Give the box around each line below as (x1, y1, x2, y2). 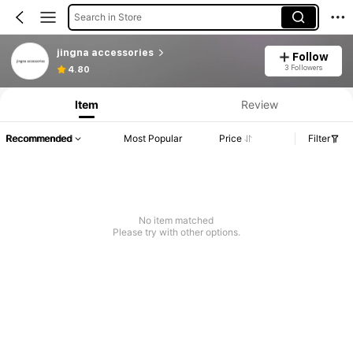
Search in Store (73, 10, 142, 23)
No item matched (139, 214, 214, 227)
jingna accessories (56, 46, 154, 58)
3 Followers (284, 62, 322, 72)
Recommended (6, 132, 72, 145)
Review (240, 97, 278, 111)
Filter (308, 132, 330, 145)
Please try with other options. (112, 226, 240, 239)
